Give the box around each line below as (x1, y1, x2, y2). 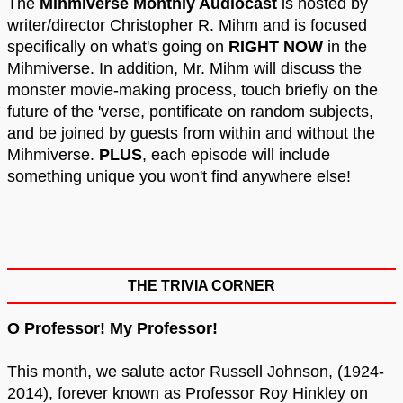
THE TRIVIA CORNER (128, 278, 275, 294)
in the (323, 38, 367, 57)
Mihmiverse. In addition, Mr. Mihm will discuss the (7, 59, 362, 78)
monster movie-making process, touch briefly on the (7, 81, 378, 100)
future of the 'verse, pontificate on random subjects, (7, 103, 373, 121)
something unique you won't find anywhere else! (7, 167, 351, 186)
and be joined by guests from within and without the (7, 124, 375, 143)
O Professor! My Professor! (7, 319, 218, 338)
